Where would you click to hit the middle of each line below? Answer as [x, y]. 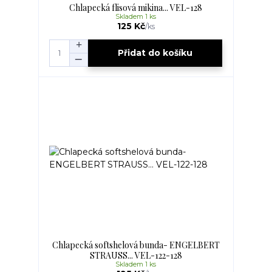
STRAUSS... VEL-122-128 [136, 255]
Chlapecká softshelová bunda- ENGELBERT [136, 245]
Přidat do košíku [155, 53]
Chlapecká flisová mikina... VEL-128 [136, 7]
